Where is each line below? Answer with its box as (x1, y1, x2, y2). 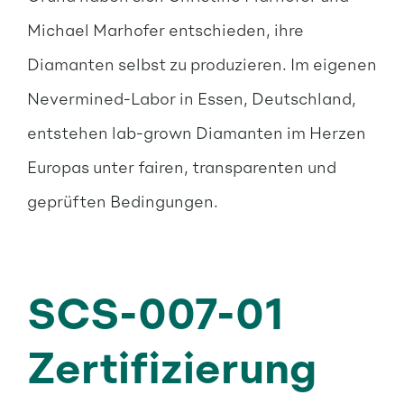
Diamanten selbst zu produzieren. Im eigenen (26, 53, 377, 75)
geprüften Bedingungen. (26, 190, 218, 212)
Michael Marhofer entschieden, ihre (26, 19, 304, 41)
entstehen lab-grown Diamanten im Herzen (26, 122, 366, 143)
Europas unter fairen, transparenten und (26, 156, 336, 178)
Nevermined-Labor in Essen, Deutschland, (26, 87, 356, 109)
